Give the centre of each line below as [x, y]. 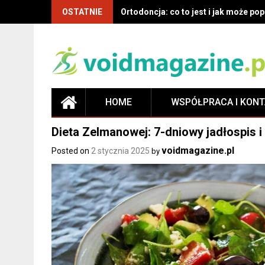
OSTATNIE [82, 12]
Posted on [71, 151]
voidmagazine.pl [198, 150]
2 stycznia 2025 [120, 151]
